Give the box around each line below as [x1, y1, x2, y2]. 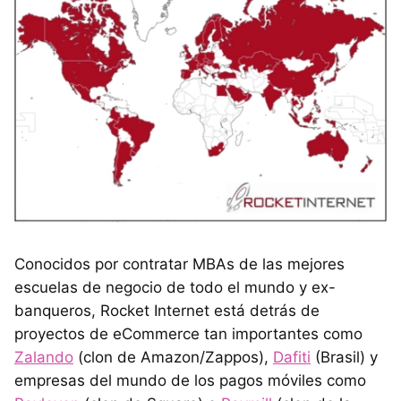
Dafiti [273, 348, 311, 367]
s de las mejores [226, 255, 345, 274]
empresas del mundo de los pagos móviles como [14, 371, 366, 390]
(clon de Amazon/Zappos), [73, 348, 273, 367]
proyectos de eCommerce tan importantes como [14, 325, 363, 344]
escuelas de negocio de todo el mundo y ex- [14, 278, 336, 297]
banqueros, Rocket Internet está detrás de [14, 302, 320, 320]
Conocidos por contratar [14, 255, 192, 274]
